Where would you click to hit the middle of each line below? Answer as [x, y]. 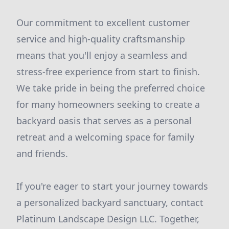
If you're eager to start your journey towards [112, 186]
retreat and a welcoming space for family [105, 137]
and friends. [42, 153]
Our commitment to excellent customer [103, 22]
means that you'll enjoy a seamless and [102, 55]
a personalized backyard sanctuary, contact [110, 202]
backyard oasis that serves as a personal [104, 121]
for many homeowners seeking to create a [108, 104]
